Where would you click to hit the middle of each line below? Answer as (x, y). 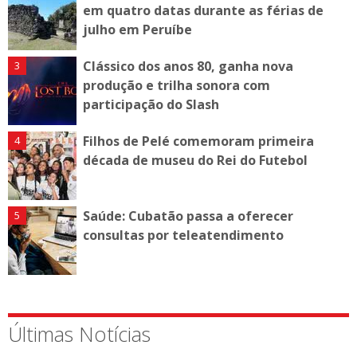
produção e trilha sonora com (177, 85)
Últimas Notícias (79, 333)
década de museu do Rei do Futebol (195, 160)
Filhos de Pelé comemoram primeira (198, 141)
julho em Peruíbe (137, 29)
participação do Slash (151, 104)
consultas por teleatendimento (183, 235)
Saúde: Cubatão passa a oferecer (188, 216)
